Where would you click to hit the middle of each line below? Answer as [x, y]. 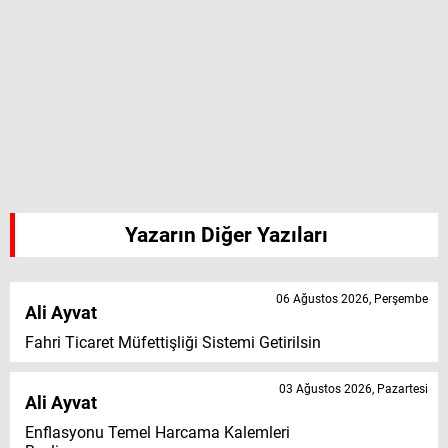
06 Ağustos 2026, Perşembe [352, 299]
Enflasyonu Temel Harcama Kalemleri [157, 433]
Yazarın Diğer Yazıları [226, 235]
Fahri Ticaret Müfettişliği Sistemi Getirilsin [173, 343]
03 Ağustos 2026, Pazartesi [353, 389]
